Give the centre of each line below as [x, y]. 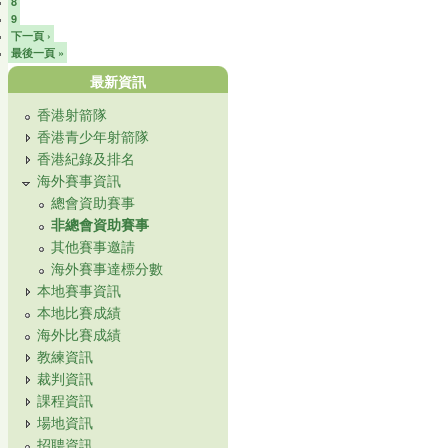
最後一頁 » [37, 52]
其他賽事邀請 [93, 245]
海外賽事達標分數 [107, 267]
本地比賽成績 [79, 311]
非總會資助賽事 [100, 223]
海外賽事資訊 [79, 179]
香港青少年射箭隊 [93, 135]
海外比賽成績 [79, 333]
